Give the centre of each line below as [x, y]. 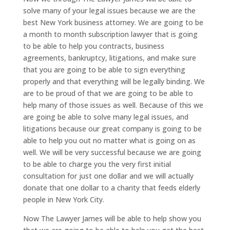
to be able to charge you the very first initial [97, 164]
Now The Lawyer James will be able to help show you [112, 218]
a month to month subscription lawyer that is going [110, 34]
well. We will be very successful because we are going [112, 152]
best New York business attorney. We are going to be [113, 22]
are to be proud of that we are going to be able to [108, 93]
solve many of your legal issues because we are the [109, 10]
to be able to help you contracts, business [93, 46]
